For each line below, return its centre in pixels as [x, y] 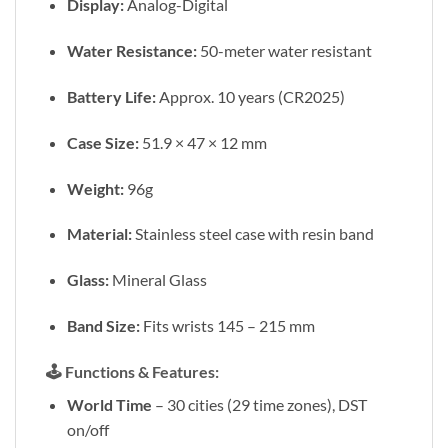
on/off [87, 429]
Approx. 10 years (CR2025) [250, 96]
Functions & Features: [142, 371]
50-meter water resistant [284, 51]
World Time [109, 404]
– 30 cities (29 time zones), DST [259, 404]
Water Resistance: [131, 51]
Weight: [95, 188]
